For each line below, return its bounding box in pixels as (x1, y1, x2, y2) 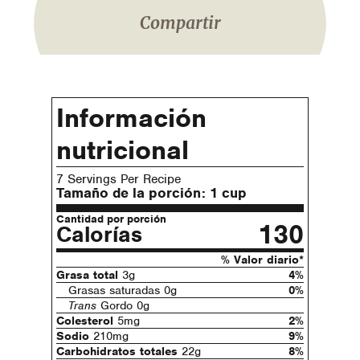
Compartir (139, 12, 221, 35)
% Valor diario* (221, 252, 304, 268)
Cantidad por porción (56, 212, 166, 227)
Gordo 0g (96, 298, 150, 313)
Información (56, 100, 207, 134)
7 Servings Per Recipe (56, 170, 181, 187)
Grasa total (56, 268, 118, 283)
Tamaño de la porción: (56, 183, 210, 202)
